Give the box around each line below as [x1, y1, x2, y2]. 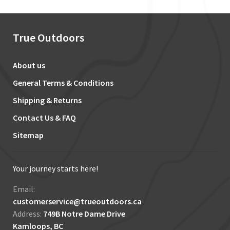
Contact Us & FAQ [13, 112, 76, 123]
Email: [13, 184, 35, 195]
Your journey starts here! [13, 163, 98, 174]
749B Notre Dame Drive [43, 208, 125, 219]
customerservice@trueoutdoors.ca [13, 196, 142, 207]
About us [13, 60, 45, 71]
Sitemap [13, 130, 44, 141]
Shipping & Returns [13, 95, 82, 106]
